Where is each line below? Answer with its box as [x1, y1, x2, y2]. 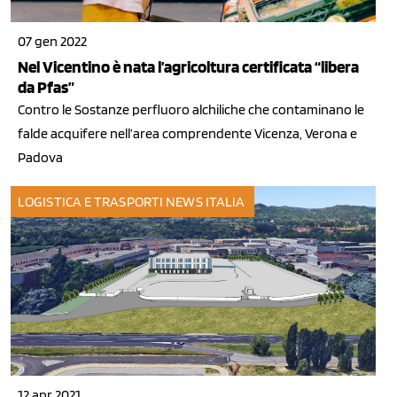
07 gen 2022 [18, 33, 87, 51]
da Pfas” [18, 77, 74, 98]
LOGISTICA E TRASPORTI [18, 193, 164, 211]
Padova [18, 149, 63, 167]
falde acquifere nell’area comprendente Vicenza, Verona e [18, 125, 357, 143]
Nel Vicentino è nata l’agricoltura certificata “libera [18, 57, 359, 78]
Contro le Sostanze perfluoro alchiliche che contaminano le [18, 101, 364, 119]
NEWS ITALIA [166, 193, 245, 211]
